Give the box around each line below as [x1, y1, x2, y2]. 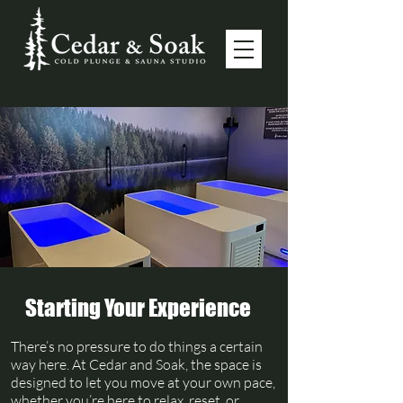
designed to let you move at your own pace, [11, 373, 275, 391]
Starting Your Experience [25, 294, 251, 321]
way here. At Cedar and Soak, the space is [11, 355, 262, 373]
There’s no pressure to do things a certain [11, 337, 263, 355]
